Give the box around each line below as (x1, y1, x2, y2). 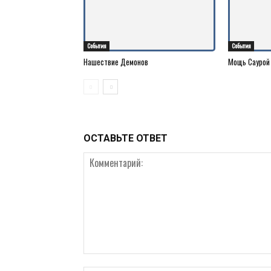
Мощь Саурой (228, 55, 270, 68)
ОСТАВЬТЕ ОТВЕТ (83, 132, 168, 144)
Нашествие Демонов (83, 55, 148, 68)
